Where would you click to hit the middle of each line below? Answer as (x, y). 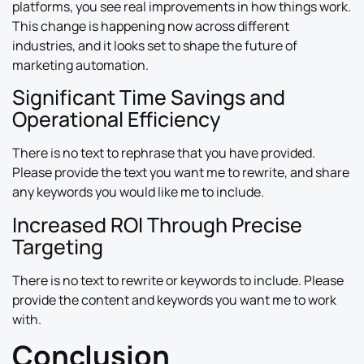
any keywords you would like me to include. (138, 192)
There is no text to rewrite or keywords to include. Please (178, 280)
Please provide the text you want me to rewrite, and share (181, 173)
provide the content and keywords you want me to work (174, 299)
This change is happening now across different (151, 26)
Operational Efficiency (116, 119)
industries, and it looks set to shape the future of (155, 46)
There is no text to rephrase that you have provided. (164, 153)
